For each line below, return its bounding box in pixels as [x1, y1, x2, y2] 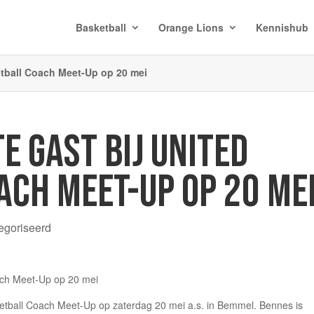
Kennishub [255, 20, 308, 34]
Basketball [75, 20, 126, 34]
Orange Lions [158, 20, 224, 34]
